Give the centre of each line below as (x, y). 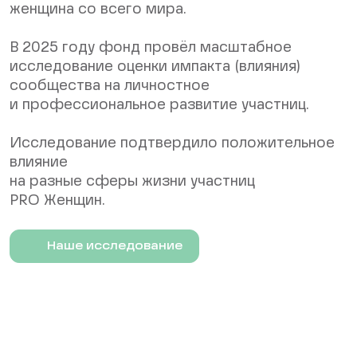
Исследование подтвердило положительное (172, 144)
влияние (39, 163)
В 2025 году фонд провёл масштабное (151, 48)
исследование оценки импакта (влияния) (155, 67)
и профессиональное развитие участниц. (159, 106)
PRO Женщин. (57, 201)
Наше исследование (114, 247)
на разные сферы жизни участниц (132, 182)
